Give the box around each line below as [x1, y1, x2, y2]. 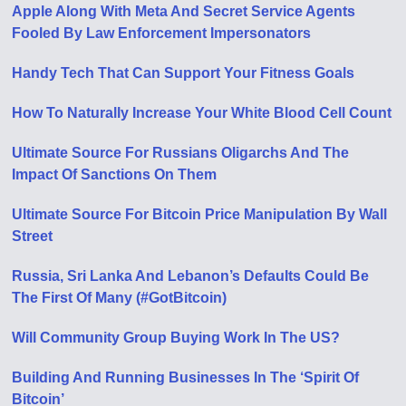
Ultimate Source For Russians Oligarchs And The [12, 145, 350, 160]
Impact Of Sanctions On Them [12, 167, 217, 182]
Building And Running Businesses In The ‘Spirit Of [12, 370, 360, 385]
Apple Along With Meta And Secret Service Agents [12, 4, 356, 19]
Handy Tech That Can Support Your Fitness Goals [12, 65, 355, 81]
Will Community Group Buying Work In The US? [12, 330, 341, 345]
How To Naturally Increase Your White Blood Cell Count [12, 105, 392, 121]
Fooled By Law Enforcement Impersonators [12, 25, 312, 41]
